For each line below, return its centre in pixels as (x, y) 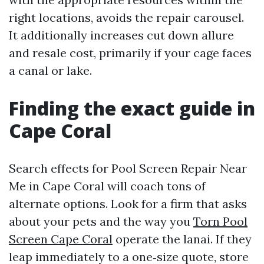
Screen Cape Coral (61, 239)
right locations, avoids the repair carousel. (126, 17)
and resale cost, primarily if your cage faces (130, 53)
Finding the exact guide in (132, 108)
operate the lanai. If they (182, 239)
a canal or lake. (50, 70)
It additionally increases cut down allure (121, 35)
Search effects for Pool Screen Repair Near (128, 168)
